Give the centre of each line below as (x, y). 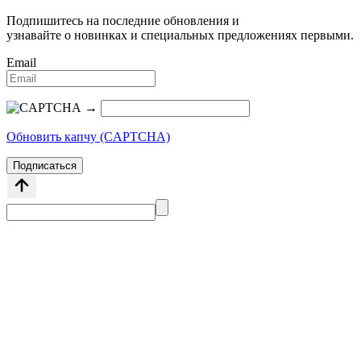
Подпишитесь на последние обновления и (123, 21)
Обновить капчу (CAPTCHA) (88, 137)
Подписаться (45, 166)
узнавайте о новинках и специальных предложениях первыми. (180, 35)
